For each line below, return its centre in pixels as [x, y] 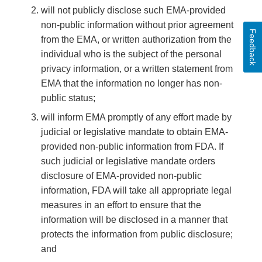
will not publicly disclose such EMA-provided [133, 11]
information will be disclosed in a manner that [134, 220]
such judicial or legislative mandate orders [128, 161]
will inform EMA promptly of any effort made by [136, 118]
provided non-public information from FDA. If [132, 147]
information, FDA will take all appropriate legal [136, 191]
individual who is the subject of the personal [131, 54]
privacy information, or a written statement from [137, 69]
